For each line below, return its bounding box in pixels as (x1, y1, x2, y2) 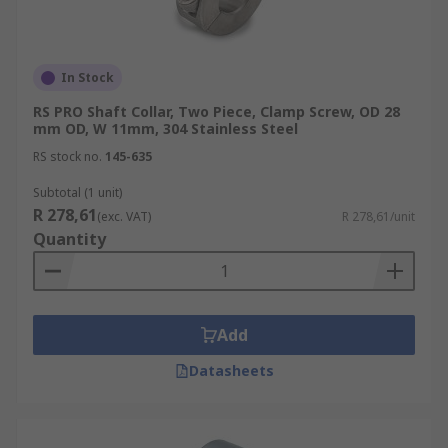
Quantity (33, 228, 106, 250)
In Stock (61, 69, 114, 86)
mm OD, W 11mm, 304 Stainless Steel (33, 119, 298, 138)
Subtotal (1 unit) (33, 184, 122, 201)
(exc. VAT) (97, 208, 151, 225)
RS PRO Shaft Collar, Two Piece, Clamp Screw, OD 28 (33, 102, 400, 121)
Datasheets (188, 361, 274, 380)
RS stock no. (33, 148, 102, 165)
